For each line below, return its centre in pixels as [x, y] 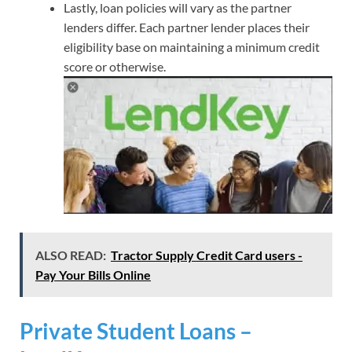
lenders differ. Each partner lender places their [187, 27]
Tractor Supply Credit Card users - [207, 255]
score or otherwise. [115, 67]
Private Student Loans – [136, 331]
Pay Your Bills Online [93, 275]
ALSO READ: [71, 255]
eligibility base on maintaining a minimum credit [192, 47]
